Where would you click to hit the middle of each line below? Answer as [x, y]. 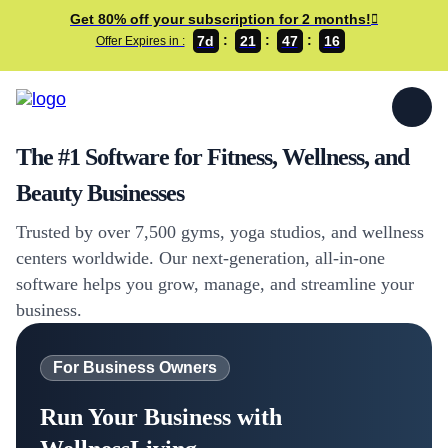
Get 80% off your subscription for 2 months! [220, 19]
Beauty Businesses [100, 193]
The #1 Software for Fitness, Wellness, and [212, 157]
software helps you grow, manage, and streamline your [215, 284]
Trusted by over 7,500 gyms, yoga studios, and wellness [220, 232]
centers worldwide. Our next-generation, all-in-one [200, 258]
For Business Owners [135, 367]
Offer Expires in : [140, 41]
